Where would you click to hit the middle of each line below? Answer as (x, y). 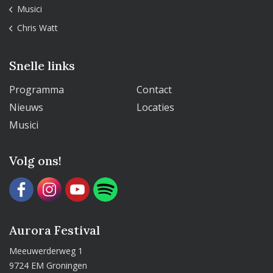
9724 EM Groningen (48, 265)
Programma (37, 89)
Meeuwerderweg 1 (46, 250)
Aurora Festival (55, 230)
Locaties (156, 107)
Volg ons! (35, 160)
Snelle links (42, 65)
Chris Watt (37, 27)
